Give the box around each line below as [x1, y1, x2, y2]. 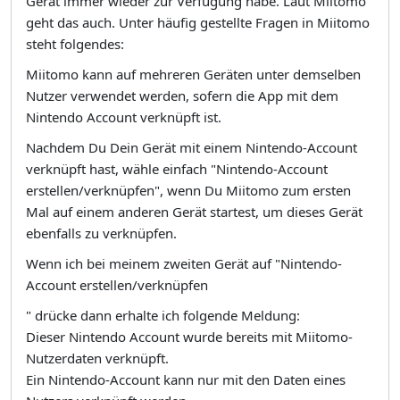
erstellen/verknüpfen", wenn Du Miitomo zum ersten [26, 180, 351, 199]
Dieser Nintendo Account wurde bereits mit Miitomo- [26, 327, 353, 346]
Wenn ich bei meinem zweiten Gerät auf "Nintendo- [26, 254, 342, 272]
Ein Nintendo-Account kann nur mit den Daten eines [26, 370, 346, 388]
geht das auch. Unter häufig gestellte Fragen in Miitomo [26, 12, 370, 31]
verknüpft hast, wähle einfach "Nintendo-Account [26, 159, 328, 178]
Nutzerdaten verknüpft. [26, 348, 169, 367]
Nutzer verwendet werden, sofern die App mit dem [26, 86, 338, 104]
